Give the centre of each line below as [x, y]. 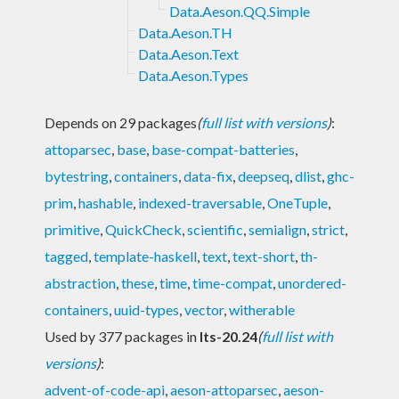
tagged [66, 256]
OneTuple [297, 202]
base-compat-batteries [223, 149]
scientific [215, 229]
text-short [264, 256]
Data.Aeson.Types [193, 75]
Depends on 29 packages [121, 122]
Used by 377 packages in [122, 336]
